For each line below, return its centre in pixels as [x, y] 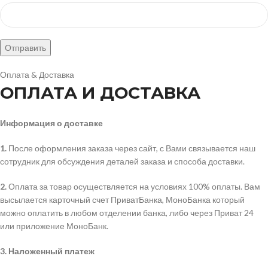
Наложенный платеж [51, 251]
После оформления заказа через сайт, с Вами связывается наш [131, 148]
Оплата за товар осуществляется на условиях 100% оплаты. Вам [133, 186]
